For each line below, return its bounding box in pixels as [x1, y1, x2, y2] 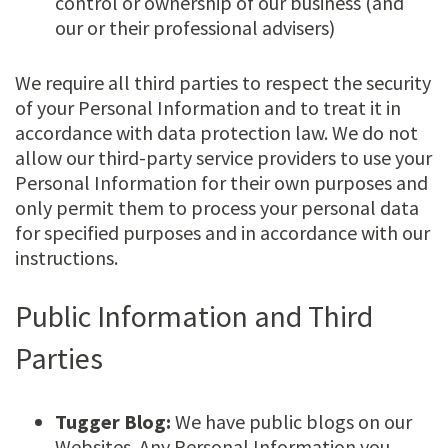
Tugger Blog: [55, 409, 171, 435]
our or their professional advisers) [55, 15, 335, 41]
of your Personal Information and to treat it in [15, 95, 401, 121]
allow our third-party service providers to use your [15, 145, 432, 171]
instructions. [15, 245, 118, 271]
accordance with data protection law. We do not [15, 120, 418, 146]
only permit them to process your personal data [15, 195, 419, 221]
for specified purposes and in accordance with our [15, 220, 430, 246]
